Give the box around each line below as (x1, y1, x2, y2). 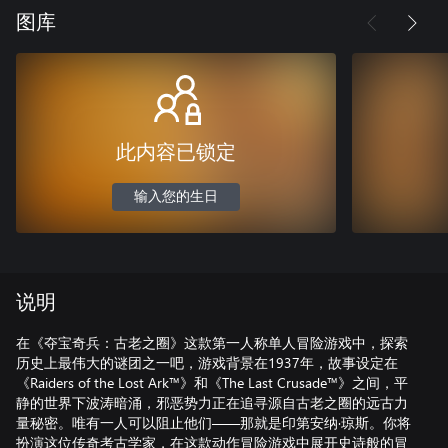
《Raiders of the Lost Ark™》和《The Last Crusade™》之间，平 (16, 372, 408, 392)
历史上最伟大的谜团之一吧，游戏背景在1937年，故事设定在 (16, 352, 398, 372)
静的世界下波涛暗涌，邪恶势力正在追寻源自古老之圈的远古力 (16, 392, 408, 412)
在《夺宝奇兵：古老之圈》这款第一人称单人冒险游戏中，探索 (16, 332, 408, 352)
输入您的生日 (134, 189, 218, 204)
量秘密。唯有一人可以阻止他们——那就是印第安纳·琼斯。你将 (16, 412, 411, 432)
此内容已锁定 (116, 142, 236, 163)
